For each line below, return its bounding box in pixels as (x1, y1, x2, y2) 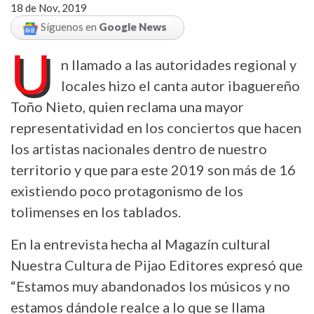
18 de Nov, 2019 (11, 1, 87, 15)
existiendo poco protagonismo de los (11, 182, 243, 199)
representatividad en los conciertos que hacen (11, 118, 301, 136)
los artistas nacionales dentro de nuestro (11, 139, 267, 157)
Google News (99, 20, 167, 34)
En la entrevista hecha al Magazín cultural (11, 235, 271, 252)
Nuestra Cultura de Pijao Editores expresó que (11, 256, 303, 273)
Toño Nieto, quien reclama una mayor (11, 97, 244, 115)
